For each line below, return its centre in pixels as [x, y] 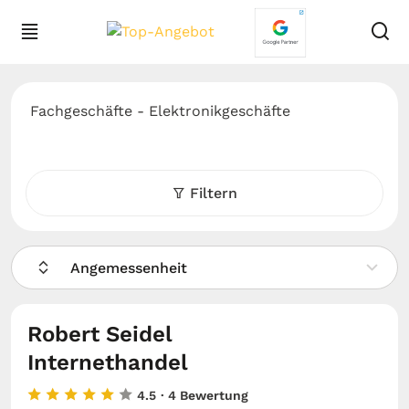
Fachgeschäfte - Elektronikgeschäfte [160, 111]
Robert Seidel [100, 334]
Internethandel [108, 362]
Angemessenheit [129, 268]
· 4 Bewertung [204, 395]
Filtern [214, 193]
